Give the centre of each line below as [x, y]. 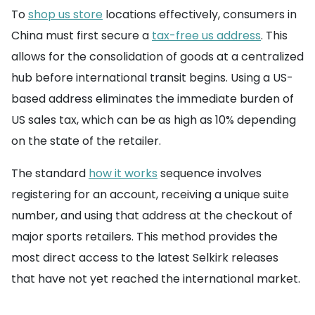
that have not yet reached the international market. [156, 279]
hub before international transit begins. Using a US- [152, 78]
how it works [123, 174]
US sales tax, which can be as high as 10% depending [154, 120]
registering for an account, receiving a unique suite [150, 195]
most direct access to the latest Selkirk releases [145, 258]
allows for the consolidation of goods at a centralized [157, 57]
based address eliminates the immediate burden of [153, 99]
